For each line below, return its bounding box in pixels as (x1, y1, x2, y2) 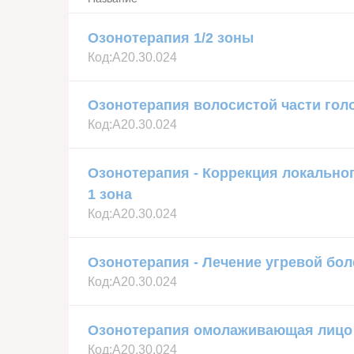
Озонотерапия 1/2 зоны (88, 29, 254, 46)
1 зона (88, 186, 132, 203)
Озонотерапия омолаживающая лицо (88, 322, 352, 338)
